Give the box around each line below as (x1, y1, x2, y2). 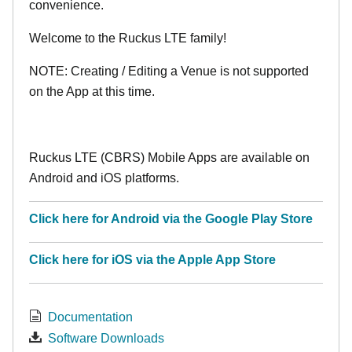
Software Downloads (48, 332, 164, 345)
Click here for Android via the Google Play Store (29, 212, 313, 225)
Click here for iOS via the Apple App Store (29, 253, 276, 266)
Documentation (48, 310, 133, 324)
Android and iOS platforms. (29, 171, 179, 185)
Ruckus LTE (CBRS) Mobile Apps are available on (29, 151, 310, 164)
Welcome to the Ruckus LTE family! (29, 31, 226, 45)
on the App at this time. (29, 85, 155, 98)
